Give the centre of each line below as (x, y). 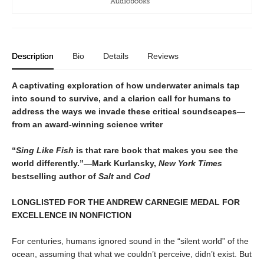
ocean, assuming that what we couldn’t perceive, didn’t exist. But (132, 254)
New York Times (190, 163)
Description (33, 56)
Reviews (163, 56)
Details (116, 56)
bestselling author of (55, 176)
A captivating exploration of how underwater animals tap (126, 85)
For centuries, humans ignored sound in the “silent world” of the (130, 241)
